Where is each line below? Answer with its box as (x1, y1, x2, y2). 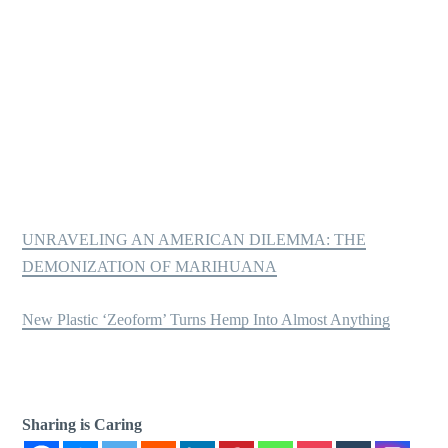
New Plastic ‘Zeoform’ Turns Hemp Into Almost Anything (22, 310, 391, 328)
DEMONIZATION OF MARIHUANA (22, 258, 278, 276)
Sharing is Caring (22, 415, 143, 433)
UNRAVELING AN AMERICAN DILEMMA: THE (22, 231, 367, 249)
